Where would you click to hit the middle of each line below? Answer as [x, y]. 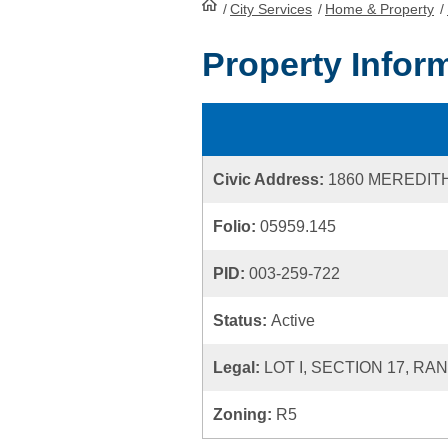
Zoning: [244, 414]
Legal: [238, 367]
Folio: [236, 226]
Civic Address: [270, 179]
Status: [242, 320]
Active [293, 320]
